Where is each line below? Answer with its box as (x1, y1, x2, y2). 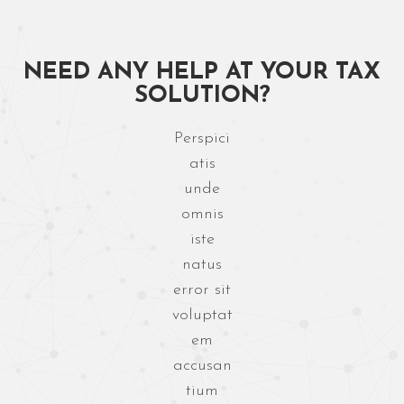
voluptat (171, 307, 233, 325)
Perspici (174, 130, 230, 148)
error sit (173, 281, 231, 299)
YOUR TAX (261, 60, 381, 86)
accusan (172, 357, 232, 375)
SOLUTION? (133, 84, 271, 109)
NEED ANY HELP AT (23, 60, 261, 86)
